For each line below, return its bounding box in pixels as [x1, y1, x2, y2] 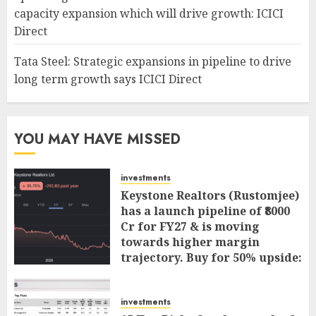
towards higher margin [121, 234, 260, 250]
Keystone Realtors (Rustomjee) [121, 188, 299, 203]
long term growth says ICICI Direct [14, 71, 202, 87]
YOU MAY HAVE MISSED [14, 129, 181, 150]
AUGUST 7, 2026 [132, 285, 201, 298]
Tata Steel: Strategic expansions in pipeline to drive [14, 54, 291, 69]
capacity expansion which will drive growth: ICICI [14, 6, 284, 21]
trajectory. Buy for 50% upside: [121, 250, 302, 265]
